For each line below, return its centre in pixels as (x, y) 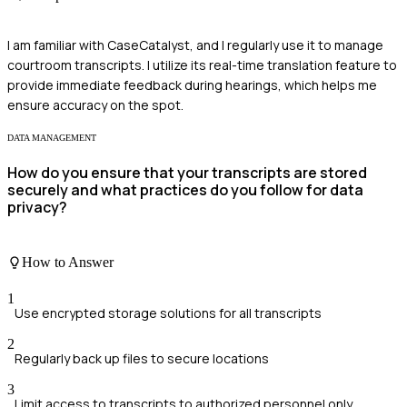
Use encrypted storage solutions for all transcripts (168, 313)
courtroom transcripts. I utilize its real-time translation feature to (202, 65)
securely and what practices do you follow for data (185, 189)
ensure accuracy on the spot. (95, 105)
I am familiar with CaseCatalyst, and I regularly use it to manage (195, 45)
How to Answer (68, 263)
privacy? (37, 207)
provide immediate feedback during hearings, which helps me (192, 85)
